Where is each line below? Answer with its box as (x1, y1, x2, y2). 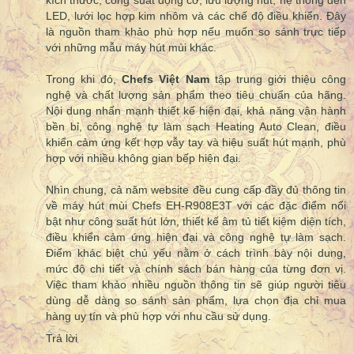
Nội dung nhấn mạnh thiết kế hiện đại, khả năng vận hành (46, 104, 346, 118)
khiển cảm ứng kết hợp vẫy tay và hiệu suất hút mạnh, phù (46, 136, 346, 149)
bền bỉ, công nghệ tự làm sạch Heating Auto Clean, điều (46, 120, 346, 134)
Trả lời (46, 332, 77, 345)
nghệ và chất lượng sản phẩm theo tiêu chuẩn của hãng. (46, 88, 346, 102)
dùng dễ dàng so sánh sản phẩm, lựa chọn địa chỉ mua (46, 294, 346, 307)
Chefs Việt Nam (122, 73, 209, 86)
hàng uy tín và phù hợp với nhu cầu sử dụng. (46, 310, 271, 323)
